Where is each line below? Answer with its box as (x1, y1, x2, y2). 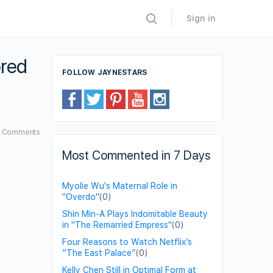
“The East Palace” (62, 248, 136, 258)
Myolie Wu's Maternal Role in (62, 181, 177, 191)
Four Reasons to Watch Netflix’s (62, 237, 192, 247)
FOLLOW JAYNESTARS (62, 68, 147, 77)
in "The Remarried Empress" (62, 220, 172, 230)
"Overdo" (62, 192, 99, 202)
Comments (1, 128, 40, 136)
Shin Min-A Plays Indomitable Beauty (62, 209, 208, 219)
